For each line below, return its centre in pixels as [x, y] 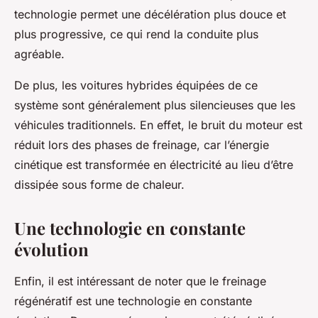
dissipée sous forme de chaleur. [99, 185]
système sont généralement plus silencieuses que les [155, 105]
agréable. [39, 54]
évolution [51, 249]
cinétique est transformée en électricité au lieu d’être [154, 165]
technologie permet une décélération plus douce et [150, 14]
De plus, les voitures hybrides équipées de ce [136, 85]
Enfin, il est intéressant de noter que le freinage [140, 281]
